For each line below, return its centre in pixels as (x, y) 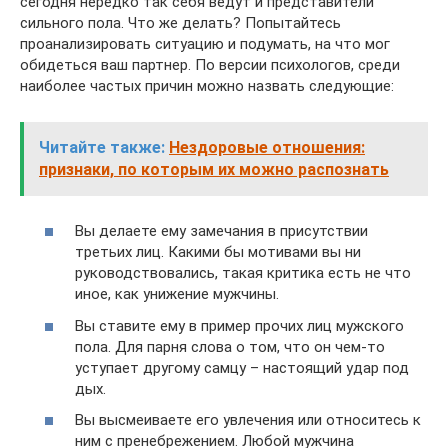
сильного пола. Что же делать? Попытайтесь (180, 22)
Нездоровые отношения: (267, 147)
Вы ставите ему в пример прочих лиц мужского (239, 325)
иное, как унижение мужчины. (177, 294)
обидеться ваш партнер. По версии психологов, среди (210, 64)
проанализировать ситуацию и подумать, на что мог (205, 43)
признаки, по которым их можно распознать (214, 169)
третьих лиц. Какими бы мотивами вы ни (218, 252)
